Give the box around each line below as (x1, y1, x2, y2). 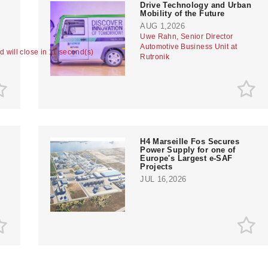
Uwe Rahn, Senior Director (140, 32, 233, 41)
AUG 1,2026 (140, 21, 185, 31)
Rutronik (140, 52, 170, 61)
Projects (140, 162, 173, 171)
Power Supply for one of (140, 145, 236, 154)
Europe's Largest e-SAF (140, 153, 233, 163)
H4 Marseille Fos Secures (140, 136, 240, 146)
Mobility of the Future (140, 8, 225, 18)
